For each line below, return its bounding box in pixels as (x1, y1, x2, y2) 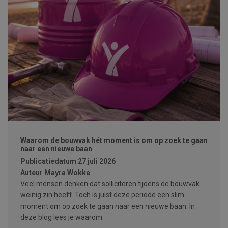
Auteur (20, 168, 43, 177)
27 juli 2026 (78, 157, 116, 165)
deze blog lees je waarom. (20, 213, 104, 221)
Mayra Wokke (44, 168, 90, 177)
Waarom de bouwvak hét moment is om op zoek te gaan (20, 136, 208, 145)
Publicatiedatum (20, 157, 76, 165)
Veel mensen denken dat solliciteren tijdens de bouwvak (20, 180, 199, 188)
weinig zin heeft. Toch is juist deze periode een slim (20, 191, 184, 199)
